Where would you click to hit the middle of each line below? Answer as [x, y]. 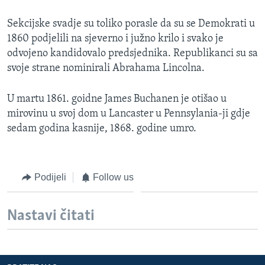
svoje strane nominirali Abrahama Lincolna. [106, 68]
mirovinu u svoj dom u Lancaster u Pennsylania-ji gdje [129, 114]
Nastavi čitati [51, 216]
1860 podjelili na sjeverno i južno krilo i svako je [115, 38]
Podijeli [50, 177]
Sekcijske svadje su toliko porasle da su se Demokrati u [131, 24]
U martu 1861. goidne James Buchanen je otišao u [117, 99]
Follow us [113, 177]
